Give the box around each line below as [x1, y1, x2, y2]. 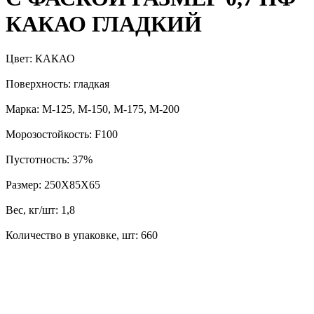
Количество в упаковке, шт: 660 [6, 228, 158, 241]
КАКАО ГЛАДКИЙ [6, 11, 202, 37]
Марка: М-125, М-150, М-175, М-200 [6, 102, 179, 115]
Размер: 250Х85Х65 [6, 178, 100, 191]
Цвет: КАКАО [6, 52, 75, 64]
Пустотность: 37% [6, 153, 93, 165]
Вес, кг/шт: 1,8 [6, 203, 75, 216]
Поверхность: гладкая [6, 77, 109, 90]
